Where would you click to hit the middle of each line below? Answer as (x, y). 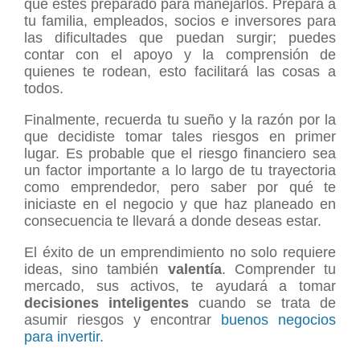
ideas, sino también (96, 270)
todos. (44, 89)
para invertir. (64, 337)
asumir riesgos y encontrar (123, 320)
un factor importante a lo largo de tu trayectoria (180, 171)
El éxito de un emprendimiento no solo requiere (180, 253)
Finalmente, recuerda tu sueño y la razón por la (180, 120)
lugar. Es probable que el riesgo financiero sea (180, 154)
